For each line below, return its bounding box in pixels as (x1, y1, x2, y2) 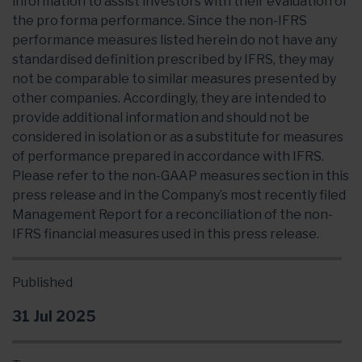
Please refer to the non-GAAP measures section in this (12, 167, 349, 183)
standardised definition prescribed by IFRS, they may (12, 51, 334, 67)
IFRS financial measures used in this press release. (12, 225, 319, 242)
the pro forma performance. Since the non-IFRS (12, 12, 307, 28)
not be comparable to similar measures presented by (12, 70, 336, 86)
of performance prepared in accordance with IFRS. (12, 148, 324, 164)
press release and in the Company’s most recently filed (12, 187, 346, 203)
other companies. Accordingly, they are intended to (12, 90, 326, 106)
